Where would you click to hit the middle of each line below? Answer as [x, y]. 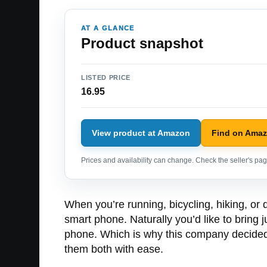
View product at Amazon [141, 133]
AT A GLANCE [108, 28]
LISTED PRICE [106, 78]
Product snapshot [142, 44]
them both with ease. [114, 249]
